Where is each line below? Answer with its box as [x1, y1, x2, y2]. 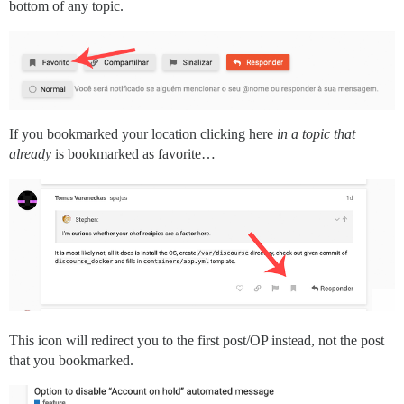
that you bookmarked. [9, 353, 133, 369]
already [9, 146, 51, 162]
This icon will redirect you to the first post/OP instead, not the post [9, 333, 384, 349]
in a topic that [277, 126, 355, 142]
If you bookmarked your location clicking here [9, 126, 277, 142]
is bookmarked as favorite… [51, 146, 216, 162]
